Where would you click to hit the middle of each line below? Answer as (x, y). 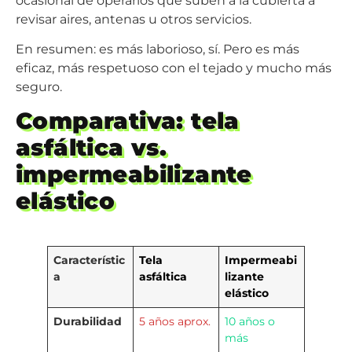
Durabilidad (88, 322)
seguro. (39, 87)
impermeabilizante (134, 174)
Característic (90, 260)
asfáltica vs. (92, 148)
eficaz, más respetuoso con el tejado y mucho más (174, 68)
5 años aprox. (175, 322)
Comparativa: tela (128, 121)
